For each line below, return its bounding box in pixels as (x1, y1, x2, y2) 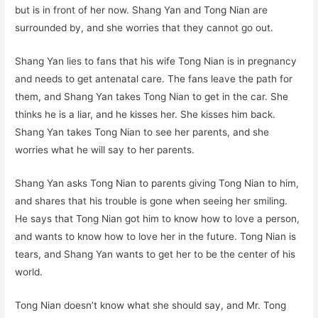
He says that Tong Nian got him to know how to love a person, (15, 212, 300, 224)
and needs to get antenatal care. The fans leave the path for (15, 72, 293, 84)
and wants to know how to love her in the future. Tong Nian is (15, 230, 297, 242)
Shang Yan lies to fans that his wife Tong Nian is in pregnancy (15, 55, 297, 67)
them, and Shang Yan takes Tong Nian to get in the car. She (15, 90, 289, 102)
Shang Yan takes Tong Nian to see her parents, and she (15, 126, 270, 138)
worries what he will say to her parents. (15, 143, 195, 155)
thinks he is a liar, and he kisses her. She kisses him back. (15, 108, 276, 120)
